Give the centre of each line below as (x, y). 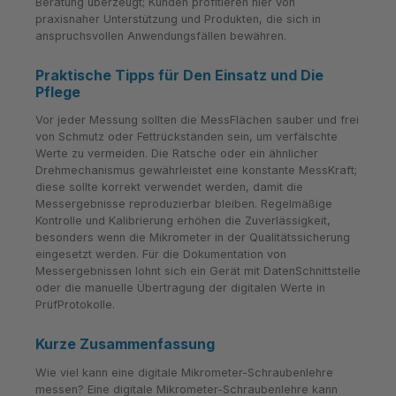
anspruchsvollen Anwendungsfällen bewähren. (161, 36)
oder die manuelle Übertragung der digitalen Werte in (180, 288)
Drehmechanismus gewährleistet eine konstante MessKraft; (196, 171)
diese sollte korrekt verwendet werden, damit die (169, 187)
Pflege (58, 91)
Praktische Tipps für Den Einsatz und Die (179, 75)
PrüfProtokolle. (75, 305)
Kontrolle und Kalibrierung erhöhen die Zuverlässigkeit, (183, 221)
